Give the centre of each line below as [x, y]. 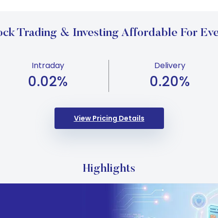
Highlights [109, 169]
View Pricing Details [109, 118]
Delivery [170, 65]
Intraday [48, 65]
